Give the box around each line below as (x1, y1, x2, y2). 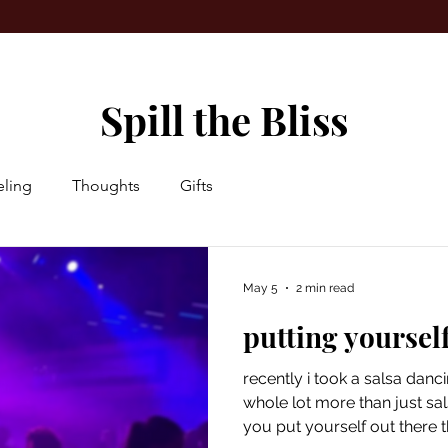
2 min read (296, 281, 354, 295)
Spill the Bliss (100, 93, 348, 146)
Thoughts (72, 176, 140, 195)
